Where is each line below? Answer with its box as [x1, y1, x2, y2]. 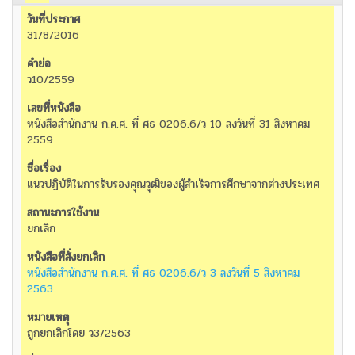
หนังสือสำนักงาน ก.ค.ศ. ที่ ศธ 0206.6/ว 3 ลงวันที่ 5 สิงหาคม [27, 265, 300, 282]
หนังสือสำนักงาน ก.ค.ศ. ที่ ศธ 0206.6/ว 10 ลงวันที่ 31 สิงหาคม [27, 116, 310, 133]
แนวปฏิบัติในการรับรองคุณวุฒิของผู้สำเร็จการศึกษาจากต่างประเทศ [27, 176, 319, 193]
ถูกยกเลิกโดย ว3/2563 [27, 325, 131, 342]
